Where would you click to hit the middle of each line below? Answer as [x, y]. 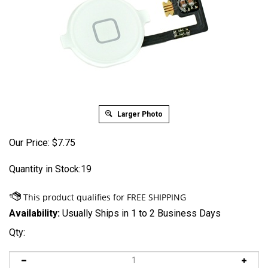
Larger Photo [139, 114]
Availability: [34, 213]
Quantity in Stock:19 [50, 169]
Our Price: [29, 143]
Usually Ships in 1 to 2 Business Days [140, 213]
